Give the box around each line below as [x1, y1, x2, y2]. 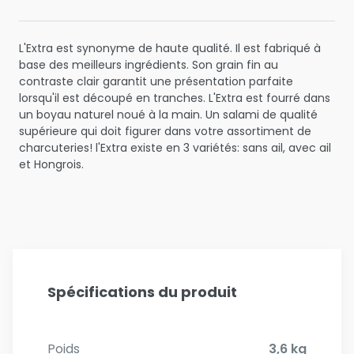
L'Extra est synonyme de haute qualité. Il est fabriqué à [19, 40, 321, 56]
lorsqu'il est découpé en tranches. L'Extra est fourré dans [19, 89, 330, 106]
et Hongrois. [19, 156, 84, 172]
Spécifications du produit [47, 281, 237, 302]
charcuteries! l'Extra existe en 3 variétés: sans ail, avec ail [19, 139, 331, 156]
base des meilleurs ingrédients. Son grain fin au [19, 56, 278, 73]
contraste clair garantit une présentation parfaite [19, 73, 293, 89]
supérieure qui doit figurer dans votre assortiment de [19, 122, 311, 139]
